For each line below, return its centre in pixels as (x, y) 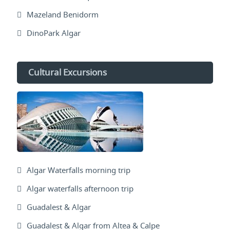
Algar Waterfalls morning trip (79, 170)
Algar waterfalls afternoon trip (80, 189)
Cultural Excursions (68, 73)
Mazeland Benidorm (63, 15)
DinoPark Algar (54, 33)
